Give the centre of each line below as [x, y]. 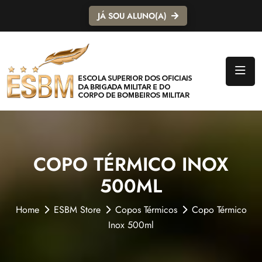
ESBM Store [77, 210]
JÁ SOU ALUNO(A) [132, 16]
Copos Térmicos [146, 210]
